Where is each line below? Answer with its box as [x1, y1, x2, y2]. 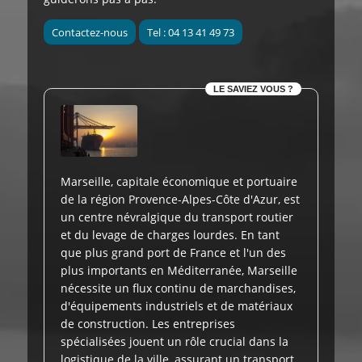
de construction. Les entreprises [61, 315, 235, 331]
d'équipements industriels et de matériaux [61, 297, 293, 314]
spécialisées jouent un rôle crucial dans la [61, 333, 288, 349]
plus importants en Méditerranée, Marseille [61, 262, 297, 278]
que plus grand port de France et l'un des [61, 244, 286, 260]
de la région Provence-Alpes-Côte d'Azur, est [61, 191, 300, 207]
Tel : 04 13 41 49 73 [147, 25, 234, 40]
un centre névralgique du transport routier [61, 208, 293, 225]
